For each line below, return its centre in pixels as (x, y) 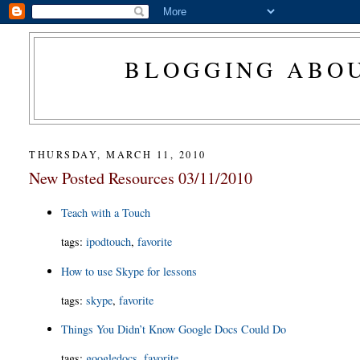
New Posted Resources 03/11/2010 (141, 178)
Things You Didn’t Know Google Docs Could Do (174, 329)
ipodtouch (109, 242)
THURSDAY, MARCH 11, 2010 (118, 154)
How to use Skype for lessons (129, 271)
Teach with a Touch (106, 212)
